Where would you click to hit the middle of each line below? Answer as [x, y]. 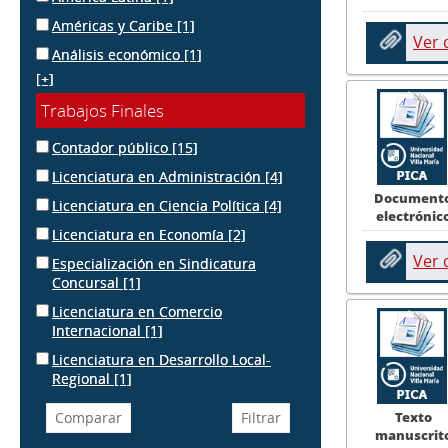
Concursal [87, 282]
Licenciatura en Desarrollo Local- [161, 359]
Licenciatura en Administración [158, 176]
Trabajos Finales [102, 110]
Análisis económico [118, 54]
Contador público [112, 147]
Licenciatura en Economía [140, 234]
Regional [83, 378]
